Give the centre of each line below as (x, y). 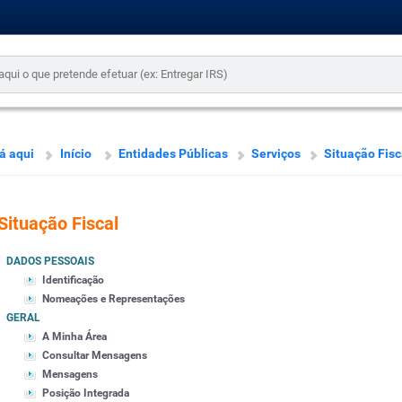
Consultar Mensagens (94, 356)
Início (75, 153)
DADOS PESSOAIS (50, 262)
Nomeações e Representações (113, 299)
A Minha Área (74, 337)
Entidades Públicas (173, 153)
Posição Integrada (85, 393)
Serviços (275, 153)
